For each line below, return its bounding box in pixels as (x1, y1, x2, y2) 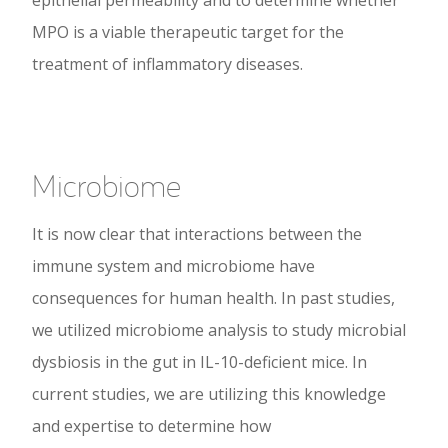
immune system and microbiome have (32, 255, 315, 278)
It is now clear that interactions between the (32, 223, 362, 246)
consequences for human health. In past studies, (32, 287, 395, 310)
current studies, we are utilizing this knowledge (32, 383, 386, 406)
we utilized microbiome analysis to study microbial (32, 319, 406, 342)
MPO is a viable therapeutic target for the (32, 21, 344, 44)
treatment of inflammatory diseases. (32, 53, 303, 76)
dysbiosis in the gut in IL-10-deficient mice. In (32, 351, 367, 374)
